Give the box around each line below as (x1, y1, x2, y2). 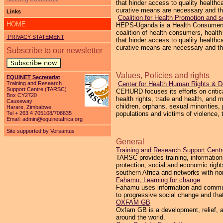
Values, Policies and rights (116, 71, 210, 80)
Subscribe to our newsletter (6, 46, 103, 55)
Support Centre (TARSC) (6, 86, 67, 92)
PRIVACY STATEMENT (6, 34, 64, 40)
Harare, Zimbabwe (6, 104, 53, 110)
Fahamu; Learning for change (116, 176, 200, 184)
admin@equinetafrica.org (22, 116, 83, 122)
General (116, 137, 144, 146)
